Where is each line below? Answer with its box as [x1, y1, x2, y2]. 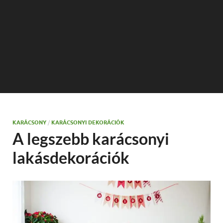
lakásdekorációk [12, 148, 129, 167]
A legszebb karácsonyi [12, 129, 169, 148]
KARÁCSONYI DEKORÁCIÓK [51, 119, 124, 126]
